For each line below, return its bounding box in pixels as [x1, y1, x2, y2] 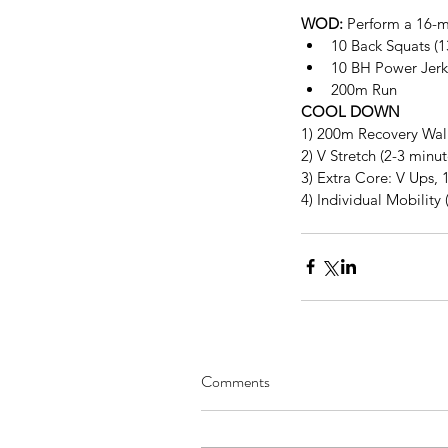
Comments [201, 369, 270, 393]
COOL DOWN [301, 101, 400, 121]
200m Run [331, 79, 401, 99]
